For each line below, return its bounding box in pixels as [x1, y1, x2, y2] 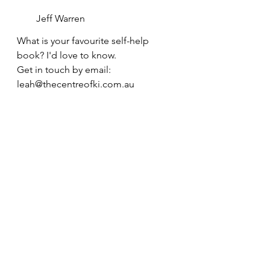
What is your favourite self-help [17, 34, 151, 46]
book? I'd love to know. [17, 49, 119, 61]
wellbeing [7, 235, 43, 246]
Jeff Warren [36, 12, 85, 24]
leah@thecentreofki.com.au [17, 78, 137, 90]
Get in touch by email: [17, 63, 113, 75]
